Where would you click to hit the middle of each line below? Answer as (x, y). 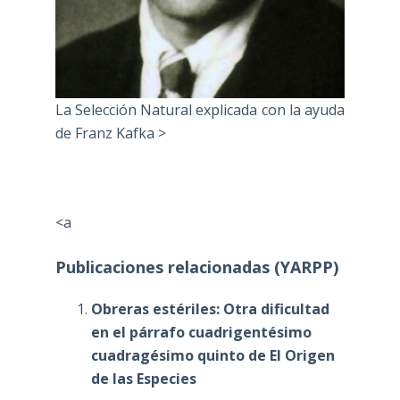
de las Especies (143, 378)
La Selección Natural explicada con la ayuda (200, 109)
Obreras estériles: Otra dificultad (210, 308)
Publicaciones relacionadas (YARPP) (196, 267)
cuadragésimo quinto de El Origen (212, 355)
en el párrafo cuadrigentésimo (201, 332)
